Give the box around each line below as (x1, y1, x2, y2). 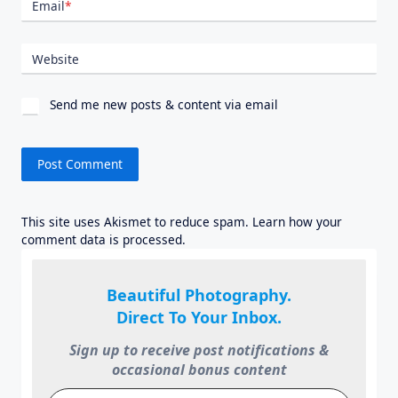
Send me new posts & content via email (46, 96, 278, 114)
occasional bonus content (111, 360, 287, 380)
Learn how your (252, 212, 342, 230)
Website (32, 50, 79, 68)
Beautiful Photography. (107, 284, 291, 306)
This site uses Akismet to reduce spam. (21, 212, 252, 230)
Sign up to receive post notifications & (69, 340, 329, 361)
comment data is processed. (21, 230, 186, 248)
